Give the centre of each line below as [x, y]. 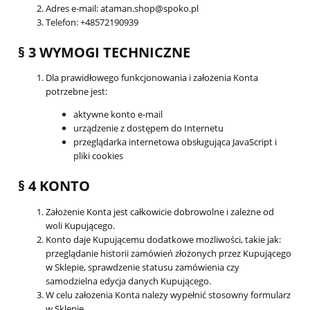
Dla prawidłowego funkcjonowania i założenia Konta [152, 78]
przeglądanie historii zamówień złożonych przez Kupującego [168, 253]
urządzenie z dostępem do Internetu [148, 128]
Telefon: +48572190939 [92, 22]
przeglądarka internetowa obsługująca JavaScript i [175, 142]
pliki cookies [98, 156]
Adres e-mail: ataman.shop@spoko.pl [122, 9]
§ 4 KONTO [54, 185]
